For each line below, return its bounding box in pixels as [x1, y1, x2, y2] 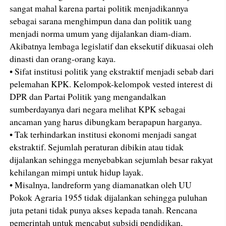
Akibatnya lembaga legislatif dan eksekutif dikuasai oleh [10, 39, 214, 52]
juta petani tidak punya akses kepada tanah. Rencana [10, 203, 198, 216]
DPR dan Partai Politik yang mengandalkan [10, 90, 166, 102]
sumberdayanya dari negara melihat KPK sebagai [10, 102, 186, 115]
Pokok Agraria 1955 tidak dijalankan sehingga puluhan [10, 191, 208, 203]
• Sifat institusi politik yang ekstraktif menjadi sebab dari [10, 65, 214, 77]
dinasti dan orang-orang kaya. [10, 52, 116, 65]
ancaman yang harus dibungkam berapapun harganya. [10, 115, 202, 128]
